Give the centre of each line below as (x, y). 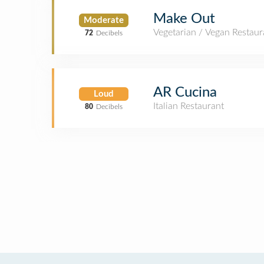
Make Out (184, 19)
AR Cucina (185, 93)
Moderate (104, 20)
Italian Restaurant (189, 106)
